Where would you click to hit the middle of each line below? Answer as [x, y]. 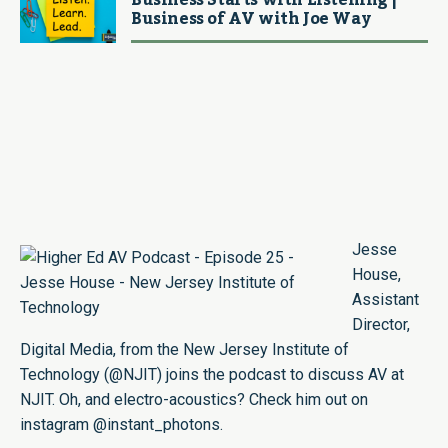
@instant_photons [156, 424]
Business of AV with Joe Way [251, 19]
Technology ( [64, 374]
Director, [381, 324]
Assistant [385, 299]
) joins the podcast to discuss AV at [280, 374]
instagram [56, 424]
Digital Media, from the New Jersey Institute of [184, 349]
